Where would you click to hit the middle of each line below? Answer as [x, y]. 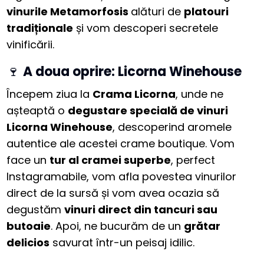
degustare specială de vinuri [148, 111]
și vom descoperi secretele [146, 28]
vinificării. [31, 45]
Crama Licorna [134, 94]
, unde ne [200, 94]
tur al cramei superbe [110, 160]
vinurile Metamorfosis [69, 12]
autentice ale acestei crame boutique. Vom [121, 144]
